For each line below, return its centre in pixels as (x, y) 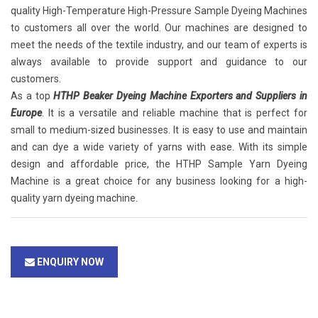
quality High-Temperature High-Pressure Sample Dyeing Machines (159, 11)
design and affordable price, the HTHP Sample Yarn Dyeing (159, 164)
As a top (32, 96)
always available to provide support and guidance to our (159, 62)
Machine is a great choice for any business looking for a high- (159, 181)
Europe (26, 113)
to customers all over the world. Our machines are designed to (159, 28)
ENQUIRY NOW (69, 262)
